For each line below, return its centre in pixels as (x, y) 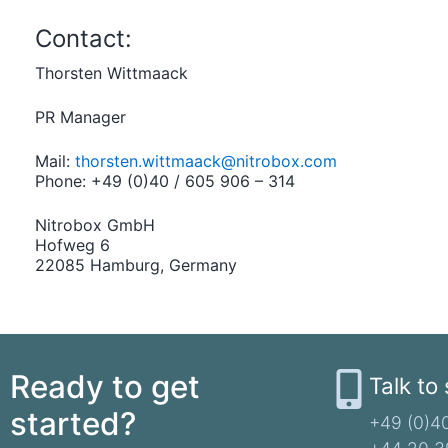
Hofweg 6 (72, 245)
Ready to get (105, 387)
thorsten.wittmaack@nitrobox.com (206, 161)
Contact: (83, 39)
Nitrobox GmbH (95, 225)
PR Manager (80, 117)
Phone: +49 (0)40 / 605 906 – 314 (165, 181)
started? (73, 424)
